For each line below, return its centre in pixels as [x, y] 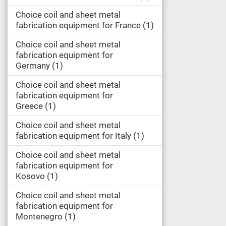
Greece [29, 106]
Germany [33, 66]
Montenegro [39, 216]
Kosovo [30, 176]
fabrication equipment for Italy [73, 136]
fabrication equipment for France [78, 25]
